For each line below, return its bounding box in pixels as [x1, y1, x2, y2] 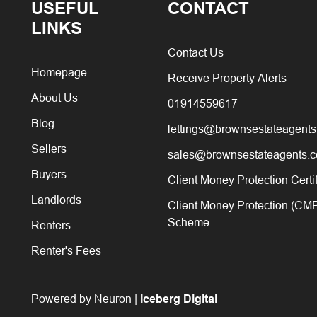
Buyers [31, 167, 67, 180]
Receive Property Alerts [168, 71, 287, 84]
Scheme [168, 215, 210, 229]
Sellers [31, 142, 67, 155]
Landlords [31, 192, 81, 206]
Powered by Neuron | [31, 292, 140, 305]
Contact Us [168, 45, 224, 59]
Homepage [31, 65, 87, 79]
